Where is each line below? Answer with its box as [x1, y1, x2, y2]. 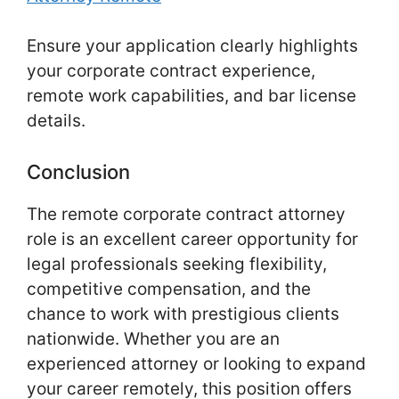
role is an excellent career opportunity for [27, 228, 358, 249]
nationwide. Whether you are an [27, 328, 280, 349]
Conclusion [27, 159, 130, 183]
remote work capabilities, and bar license [27, 85, 356, 107]
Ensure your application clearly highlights [27, 36, 358, 57]
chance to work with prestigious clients [27, 303, 339, 324]
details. [27, 110, 85, 132]
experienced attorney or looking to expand [27, 353, 366, 374]
